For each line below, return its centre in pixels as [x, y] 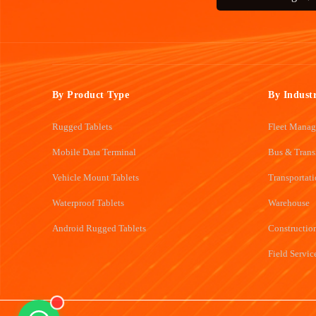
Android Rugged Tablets [99, 229]
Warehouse [289, 203]
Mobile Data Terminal [94, 152]
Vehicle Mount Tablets [95, 178]
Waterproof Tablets [88, 203]
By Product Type [91, 95]
